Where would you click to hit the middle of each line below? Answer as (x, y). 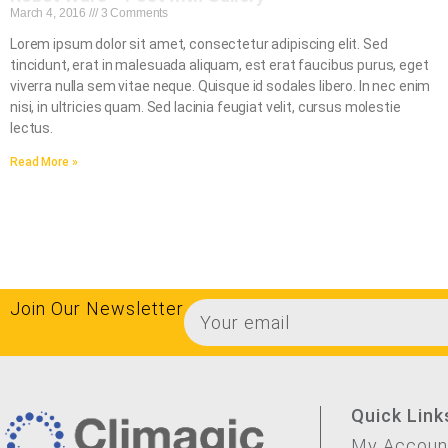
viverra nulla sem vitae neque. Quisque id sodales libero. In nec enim (220, 86)
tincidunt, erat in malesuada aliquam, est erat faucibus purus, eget (219, 65)
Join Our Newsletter (97, 309)
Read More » (44, 162)
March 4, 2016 (50, 13)
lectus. (32, 128)
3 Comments (133, 13)
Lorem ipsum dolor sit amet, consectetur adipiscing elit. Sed (199, 44)
